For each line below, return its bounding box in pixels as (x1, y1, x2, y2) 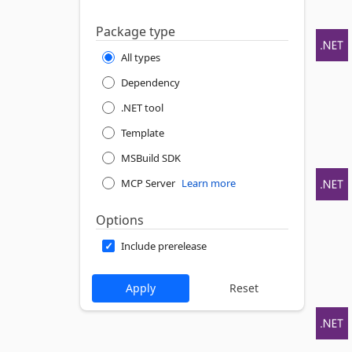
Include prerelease (121, 239, 207, 253)
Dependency (121, 75, 180, 90)
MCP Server (121, 176, 175, 190)
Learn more (181, 176, 236, 190)
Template (121, 126, 164, 140)
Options (96, 211, 144, 229)
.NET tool (121, 101, 163, 115)
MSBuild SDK (121, 151, 181, 165)
